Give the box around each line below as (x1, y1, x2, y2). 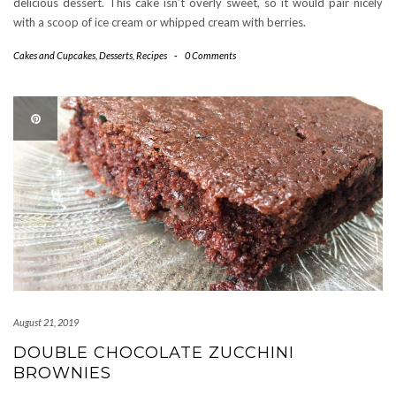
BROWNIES (13, 363, 111, 383)
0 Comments (184, 49, 236, 61)
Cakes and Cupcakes (13, 49, 95, 61)
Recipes (136, 49, 167, 61)
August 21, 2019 (13, 316, 79, 328)
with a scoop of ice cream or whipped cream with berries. (13, 15, 306, 29)
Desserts (99, 49, 133, 61)
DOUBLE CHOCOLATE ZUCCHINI (13, 343, 294, 362)
